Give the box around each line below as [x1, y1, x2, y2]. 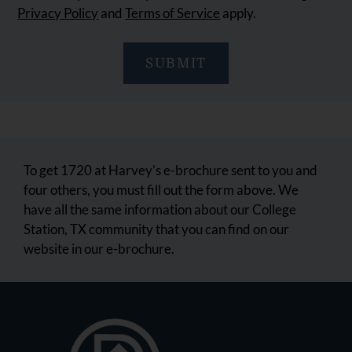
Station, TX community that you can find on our [24, 220, 289, 237]
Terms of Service [125, 4, 221, 21]
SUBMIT [145, 55, 207, 71]
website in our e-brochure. [24, 240, 174, 257]
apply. [220, 4, 257, 21]
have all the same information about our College [24, 200, 296, 218]
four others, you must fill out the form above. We [24, 181, 299, 198]
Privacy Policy [17, 4, 99, 21]
